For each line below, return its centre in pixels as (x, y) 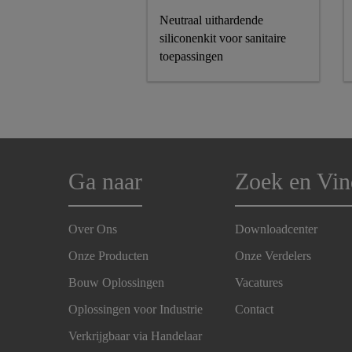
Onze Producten (108, 256)
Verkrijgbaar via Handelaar (135, 336)
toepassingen (191, 56)
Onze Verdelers (273, 256)
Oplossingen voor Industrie (136, 309)
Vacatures (259, 282)
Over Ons (93, 229)
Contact (255, 309)
